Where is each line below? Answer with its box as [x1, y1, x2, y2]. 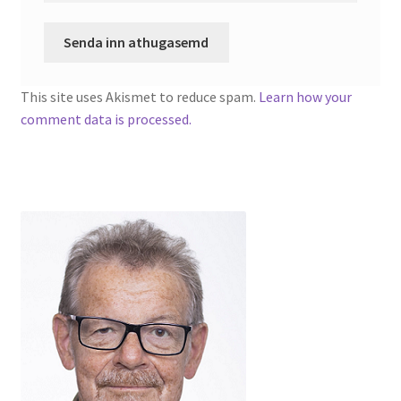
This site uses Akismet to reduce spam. [20, 87, 259, 106]
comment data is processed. [20, 109, 192, 128]
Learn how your [258, 87, 352, 106]
